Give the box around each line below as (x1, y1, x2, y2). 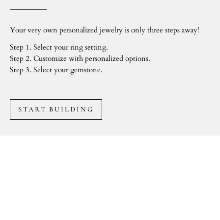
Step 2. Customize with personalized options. (10, 54, 152, 64)
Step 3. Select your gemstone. (10, 65, 103, 76)
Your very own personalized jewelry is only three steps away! (10, 25, 199, 36)
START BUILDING (18, 105, 94, 114)
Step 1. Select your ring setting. (33, 42, 108, 53)
